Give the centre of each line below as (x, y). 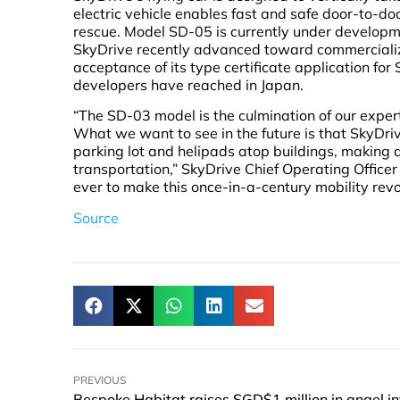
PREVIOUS (100, 380)
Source (96, 217)
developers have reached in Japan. (188, 85)
